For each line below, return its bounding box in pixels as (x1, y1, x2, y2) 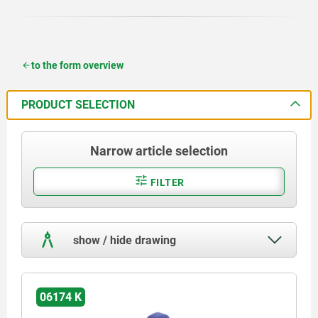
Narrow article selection (90, 143, 228, 158)
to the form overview (31, 59, 124, 71)
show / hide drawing (70, 233, 176, 247)
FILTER (148, 176, 185, 188)
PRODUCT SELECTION (21, 97, 135, 111)
